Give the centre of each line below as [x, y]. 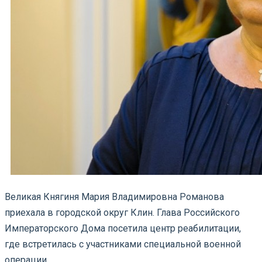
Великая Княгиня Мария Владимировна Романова [114, 196]
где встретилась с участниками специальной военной [123, 244]
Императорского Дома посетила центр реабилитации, [123, 228]
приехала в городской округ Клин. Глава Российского [122, 212]
